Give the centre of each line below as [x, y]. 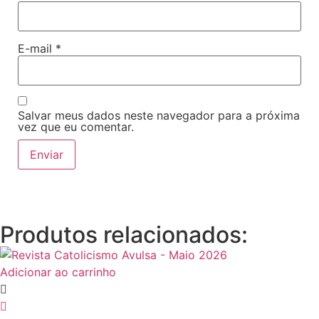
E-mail [37, 49]
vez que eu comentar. [76, 127]
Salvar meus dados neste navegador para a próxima [159, 116]
